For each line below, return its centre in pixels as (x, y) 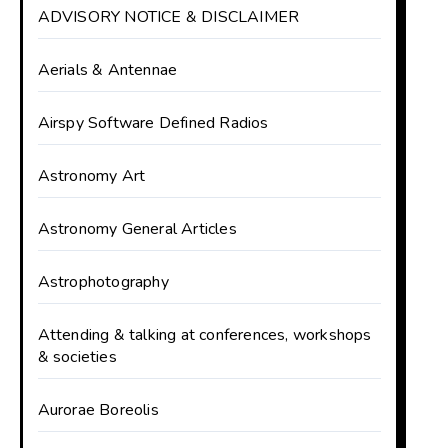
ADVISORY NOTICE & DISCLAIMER (168, 17)
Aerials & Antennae (107, 70)
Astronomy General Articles (137, 229)
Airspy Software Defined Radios (153, 123)
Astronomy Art (91, 176)
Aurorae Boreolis (98, 410)
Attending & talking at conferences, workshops (204, 335)
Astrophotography (103, 282)
